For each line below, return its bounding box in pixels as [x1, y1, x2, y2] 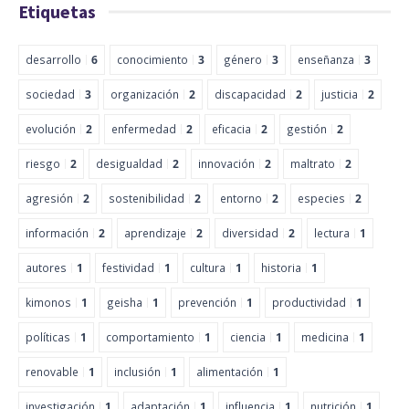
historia [261, 259, 301, 275]
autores [26, 259, 67, 275]
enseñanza [298, 51, 354, 67]
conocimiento [117, 51, 188, 67]
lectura [314, 225, 350, 240]
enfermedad [111, 121, 176, 136]
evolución [26, 121, 76, 136]
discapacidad [215, 86, 286, 101]
